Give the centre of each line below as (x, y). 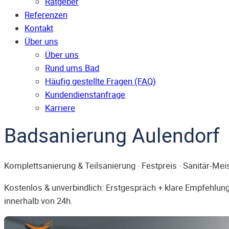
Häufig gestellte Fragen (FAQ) (100, 82)
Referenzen (46, 15)
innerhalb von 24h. (38, 201)
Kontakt (39, 28)
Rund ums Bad (72, 68)
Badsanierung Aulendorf (112, 135)
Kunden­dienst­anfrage (85, 95)
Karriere (60, 108)
